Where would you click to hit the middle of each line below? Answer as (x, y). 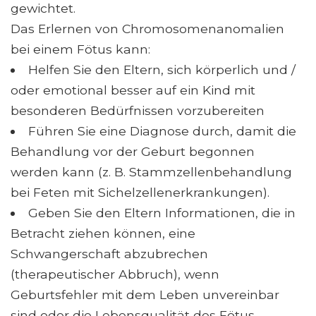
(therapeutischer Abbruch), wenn (115, 274)
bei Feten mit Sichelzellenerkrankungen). (140, 192)
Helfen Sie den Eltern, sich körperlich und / (162, 69)
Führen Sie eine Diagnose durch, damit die (162, 130)
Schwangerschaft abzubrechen (109, 253)
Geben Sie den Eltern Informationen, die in (162, 212)
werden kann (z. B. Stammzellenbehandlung (151, 171)
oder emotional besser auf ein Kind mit (133, 90)
